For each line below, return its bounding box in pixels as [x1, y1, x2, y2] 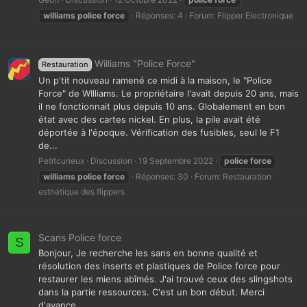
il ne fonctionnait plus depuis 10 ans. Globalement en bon [38, 100, 285, 112]
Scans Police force [38, 231, 121, 243]
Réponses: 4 [136, 10, 183, 21]
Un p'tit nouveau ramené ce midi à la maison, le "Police [38, 74, 272, 86]
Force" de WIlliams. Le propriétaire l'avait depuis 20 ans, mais [38, 87, 299, 99]
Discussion [90, 155, 132, 166]
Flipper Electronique [217, 10, 293, 21]
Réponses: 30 [136, 171, 188, 182]
